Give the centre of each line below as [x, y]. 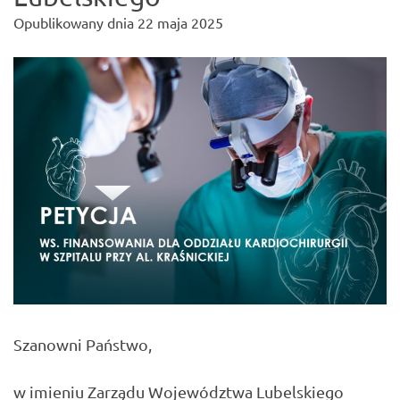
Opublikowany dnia [75, 23]
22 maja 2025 [180, 23]
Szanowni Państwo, [83, 345]
